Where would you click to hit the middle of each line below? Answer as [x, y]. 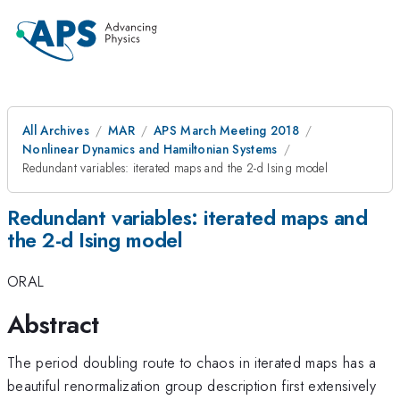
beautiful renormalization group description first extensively [192, 385]
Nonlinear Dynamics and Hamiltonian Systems [150, 149]
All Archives [56, 130]
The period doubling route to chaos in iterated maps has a [192, 362]
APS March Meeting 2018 [226, 130]
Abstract [53, 324]
